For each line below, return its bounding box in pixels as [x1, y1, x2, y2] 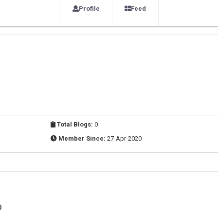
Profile [78, 5, 100, 12]
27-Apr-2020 [107, 135, 142, 142]
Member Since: [57, 135, 107, 142]
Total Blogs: [55, 121, 94, 128]
